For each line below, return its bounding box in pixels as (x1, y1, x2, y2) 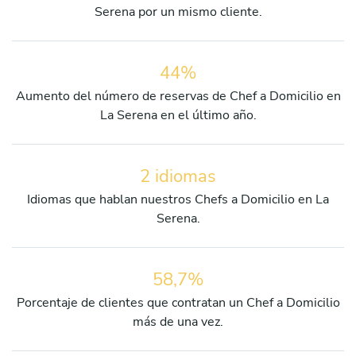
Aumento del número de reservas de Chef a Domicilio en (15, 87, 341, 105)
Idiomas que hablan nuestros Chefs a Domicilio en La (27, 190, 329, 208)
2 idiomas (140, 164, 216, 188)
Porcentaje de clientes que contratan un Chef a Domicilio (16, 293, 340, 311)
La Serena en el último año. (99, 106, 257, 124)
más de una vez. (133, 312, 223, 331)
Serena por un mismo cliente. (94, 2, 262, 21)
